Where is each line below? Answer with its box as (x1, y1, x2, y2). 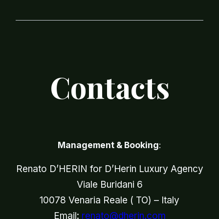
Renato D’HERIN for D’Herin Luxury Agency (16, 163, 203, 175)
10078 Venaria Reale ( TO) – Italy (40, 195, 179, 206)
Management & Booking (58, 140, 159, 151)
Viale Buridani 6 (76, 179, 143, 191)
